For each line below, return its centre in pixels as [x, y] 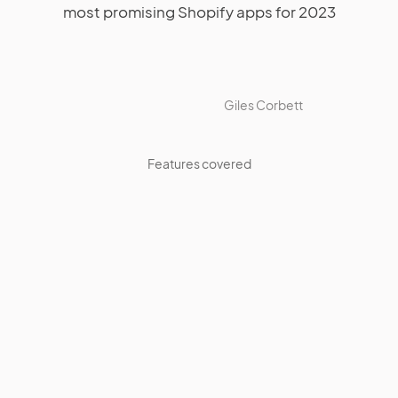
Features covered [199, 163]
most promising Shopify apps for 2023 [199, 12]
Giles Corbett [263, 105]
